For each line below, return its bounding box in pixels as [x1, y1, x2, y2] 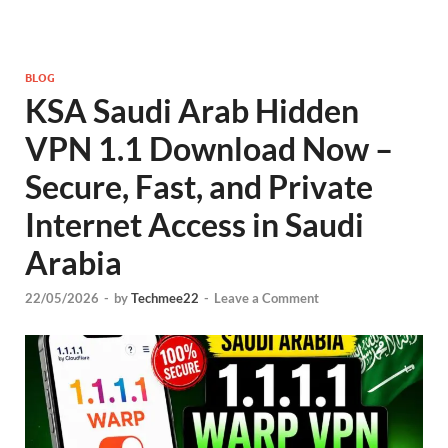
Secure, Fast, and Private [25, 167, 373, 206]
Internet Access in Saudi [25, 205, 364, 244]
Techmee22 [131, 290, 199, 307]
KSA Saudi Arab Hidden [25, 91, 359, 130]
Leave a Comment [214, 290, 319, 307]
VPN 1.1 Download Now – [25, 129, 393, 168]
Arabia [25, 243, 122, 282]
